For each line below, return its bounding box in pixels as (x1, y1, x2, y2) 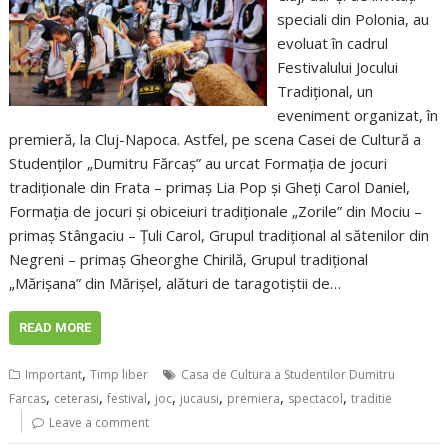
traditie (351, 389, 393, 407)
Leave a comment (49, 413, 150, 431)
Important (25, 365, 83, 383)
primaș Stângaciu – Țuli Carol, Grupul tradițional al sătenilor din (9, 224, 430, 245)
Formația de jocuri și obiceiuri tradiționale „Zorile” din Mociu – (9, 200, 423, 221)
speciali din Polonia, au (276, 8, 429, 29)
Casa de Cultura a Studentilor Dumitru (181, 365, 396, 383)
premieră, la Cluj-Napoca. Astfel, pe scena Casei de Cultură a (9, 128, 422, 149)
